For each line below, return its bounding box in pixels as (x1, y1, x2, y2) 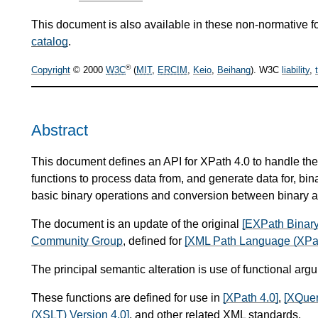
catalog (31, 35, 68, 48)
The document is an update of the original (31, 217, 242, 230)
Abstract (31, 121, 88, 140)
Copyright (31, 65, 70, 76)
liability (282, 65, 309, 76)
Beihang (217, 65, 251, 76)
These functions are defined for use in (31, 291, 223, 304)
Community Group (31, 234, 123, 247)
